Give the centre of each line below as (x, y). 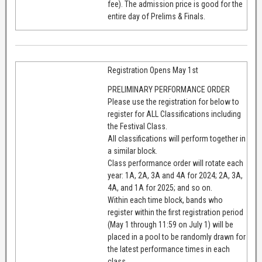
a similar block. (132, 151)
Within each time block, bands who (165, 200)
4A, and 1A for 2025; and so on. (160, 187)
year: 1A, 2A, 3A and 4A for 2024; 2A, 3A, (175, 175)
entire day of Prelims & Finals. (156, 17)
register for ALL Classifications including (174, 114)
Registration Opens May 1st (153, 70)
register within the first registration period (175, 212)
